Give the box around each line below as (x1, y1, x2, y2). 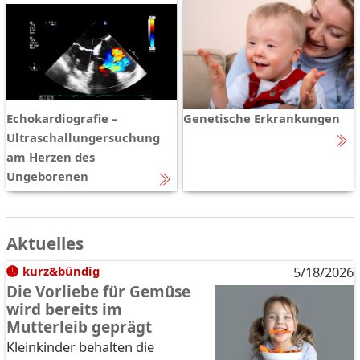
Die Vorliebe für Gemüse (6, 280, 190, 302)
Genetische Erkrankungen (183, 109, 340, 126)
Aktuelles (6, 231, 84, 255)
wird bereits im (6, 298, 122, 320)
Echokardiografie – (6, 109, 117, 126)
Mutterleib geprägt (6, 316, 152, 337)
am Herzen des (6, 148, 95, 165)
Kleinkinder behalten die (6, 337, 154, 356)
